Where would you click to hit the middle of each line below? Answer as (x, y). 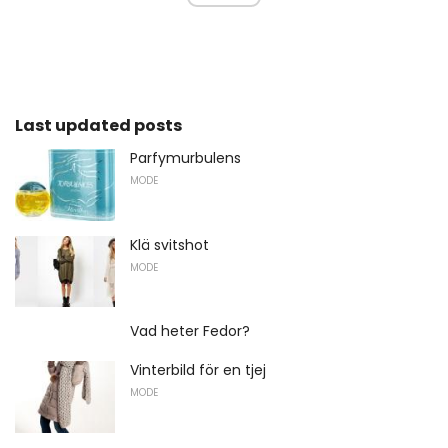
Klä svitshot (169, 244)
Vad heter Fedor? (190, 331)
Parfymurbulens (185, 157)
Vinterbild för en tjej (198, 370)
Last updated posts (98, 125)
